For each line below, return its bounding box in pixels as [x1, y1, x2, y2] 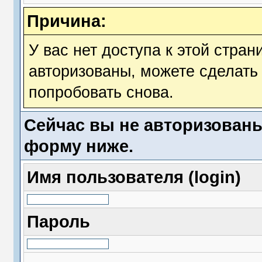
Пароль [26, 212, 90, 231]
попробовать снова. [28, 84, 174, 101]
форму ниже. [23, 136, 133, 156]
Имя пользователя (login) [26, 167, 241, 187]
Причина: [26, 11, 106, 30]
